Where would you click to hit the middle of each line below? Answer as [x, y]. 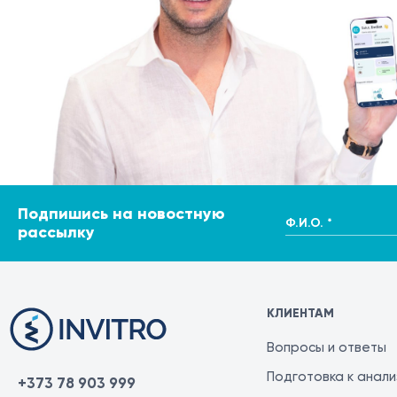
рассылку [56, 233]
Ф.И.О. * [309, 219]
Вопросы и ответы [326, 348]
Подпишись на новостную [121, 214]
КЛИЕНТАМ [300, 314]
